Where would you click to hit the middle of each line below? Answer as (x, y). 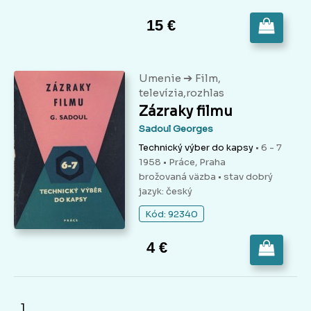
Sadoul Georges (176, 129)
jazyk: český (166, 192)
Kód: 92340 (171, 215)
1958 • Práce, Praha (182, 162)
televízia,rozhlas (182, 93)
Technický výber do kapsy (196, 148)
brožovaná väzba (178, 177)
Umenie (161, 78)
